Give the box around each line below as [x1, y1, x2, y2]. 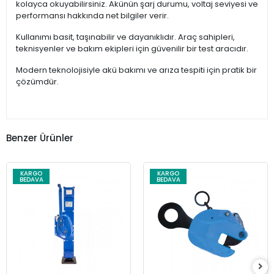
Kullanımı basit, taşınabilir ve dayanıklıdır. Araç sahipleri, [16, 31, 235, 43]
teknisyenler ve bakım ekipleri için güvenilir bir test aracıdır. [16, 43, 248, 55]
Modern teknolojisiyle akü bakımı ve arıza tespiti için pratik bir [16, 64, 257, 76]
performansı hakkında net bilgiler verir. [16, 10, 169, 22]
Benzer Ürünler [6, 131, 73, 144]
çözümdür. [16, 76, 59, 88]
